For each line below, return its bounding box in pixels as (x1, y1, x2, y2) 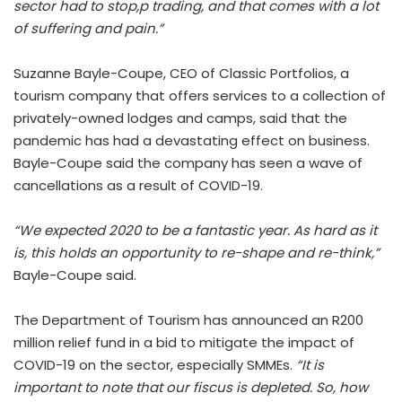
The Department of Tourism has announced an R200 (13, 310, 363, 329)
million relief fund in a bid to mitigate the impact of (13, 333, 354, 352)
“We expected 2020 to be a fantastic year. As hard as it (13, 221, 377, 240)
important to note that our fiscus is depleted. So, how (13, 378, 368, 397)
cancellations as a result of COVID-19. (13, 176, 263, 195)
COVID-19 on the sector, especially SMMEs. (13, 355, 296, 374)
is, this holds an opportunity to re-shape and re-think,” (13, 243, 380, 262)
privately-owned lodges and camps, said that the (13, 109, 347, 127)
